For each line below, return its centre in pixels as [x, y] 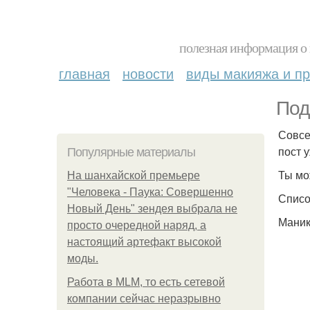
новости [148, 73]
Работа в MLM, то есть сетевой [146, 282]
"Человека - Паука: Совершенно [150, 192]
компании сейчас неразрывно [144, 299]
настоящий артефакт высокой [144, 242]
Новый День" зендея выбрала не [152, 209]
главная [84, 73]
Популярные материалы [131, 152]
